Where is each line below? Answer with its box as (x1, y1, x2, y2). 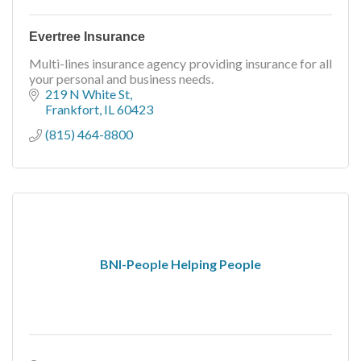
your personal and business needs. (29, 71, 214, 86)
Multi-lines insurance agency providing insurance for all (29, 56, 332, 71)
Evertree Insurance (29, 30, 145, 44)
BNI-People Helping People (100, 256, 261, 272)
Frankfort (45, 102, 99, 117)
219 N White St (45, 86, 130, 102)
